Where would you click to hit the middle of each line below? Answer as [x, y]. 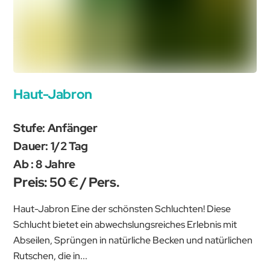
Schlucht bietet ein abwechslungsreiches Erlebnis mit [125, 224]
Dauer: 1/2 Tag [51, 146]
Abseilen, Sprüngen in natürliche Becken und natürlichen [133, 240]
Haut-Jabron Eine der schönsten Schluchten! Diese [122, 209]
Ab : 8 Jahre [44, 164]
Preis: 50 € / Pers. [67, 183]
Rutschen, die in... [51, 256]
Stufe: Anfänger [55, 128]
